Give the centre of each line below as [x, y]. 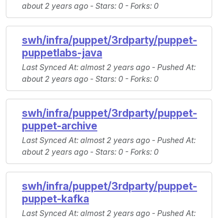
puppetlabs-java [62, 53]
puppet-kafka [55, 199]
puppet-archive [60, 126]
